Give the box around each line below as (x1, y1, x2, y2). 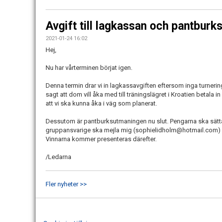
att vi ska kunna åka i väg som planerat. (46, 99, 159, 107)
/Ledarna (46, 153, 71, 161)
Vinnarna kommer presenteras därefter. (46, 135, 158, 143)
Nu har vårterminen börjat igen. (46, 63, 135, 71)
